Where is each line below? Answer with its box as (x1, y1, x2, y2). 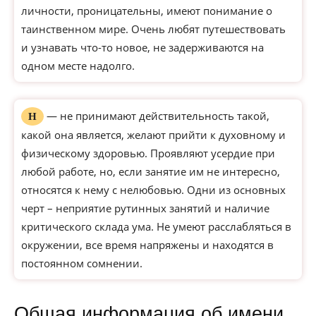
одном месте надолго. (21, 59, 135, 73)
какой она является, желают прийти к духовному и (21, 128, 286, 142)
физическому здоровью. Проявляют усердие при (21, 146, 275, 160)
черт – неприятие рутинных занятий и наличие (21, 201, 269, 215)
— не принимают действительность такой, (44, 109, 269, 123)
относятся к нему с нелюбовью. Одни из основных (21, 183, 286, 197)
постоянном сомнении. (21, 256, 142, 270)
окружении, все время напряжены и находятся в (21, 238, 274, 252)
